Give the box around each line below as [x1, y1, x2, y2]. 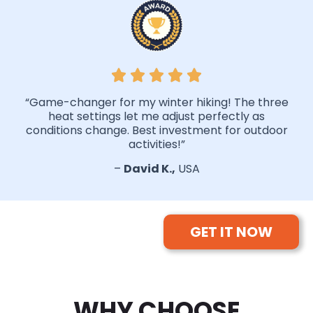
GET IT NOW [190, 221, 272, 242]
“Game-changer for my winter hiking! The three [24, 94, 289, 110]
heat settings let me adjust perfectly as [48, 108, 265, 124]
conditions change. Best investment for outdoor [25, 122, 288, 138]
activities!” [128, 136, 185, 152]
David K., [123, 160, 175, 177]
